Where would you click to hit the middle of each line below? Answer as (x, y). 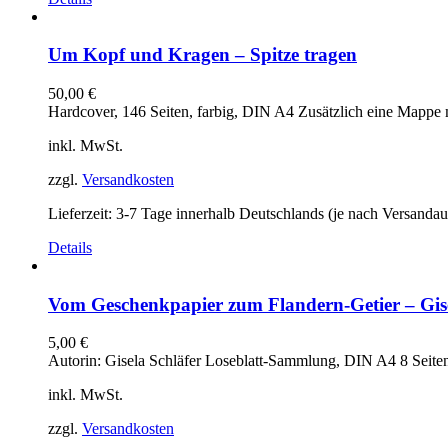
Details (70, 247)
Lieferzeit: (82, 213)
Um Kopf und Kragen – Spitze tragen (202, 55)
